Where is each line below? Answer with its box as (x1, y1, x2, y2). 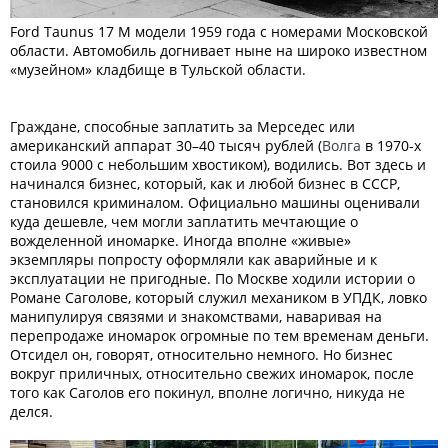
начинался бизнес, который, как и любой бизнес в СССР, (10, 173, 400, 193)
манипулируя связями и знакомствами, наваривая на (10, 306, 382, 326)
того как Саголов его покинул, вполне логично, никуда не (10, 382, 405, 402)
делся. (10, 401, 53, 421)
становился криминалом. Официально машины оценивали (10, 192, 420, 212)
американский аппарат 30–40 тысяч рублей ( (10, 135, 322, 155)
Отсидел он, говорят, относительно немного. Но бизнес (10, 344, 393, 364)
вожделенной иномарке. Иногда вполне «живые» (10, 230, 351, 250)
